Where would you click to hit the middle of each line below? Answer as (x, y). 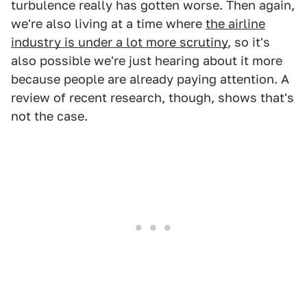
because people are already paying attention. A (150, 79)
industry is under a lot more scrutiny (119, 42)
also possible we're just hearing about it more (147, 61)
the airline (235, 24)
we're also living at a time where (108, 24)
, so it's (249, 42)
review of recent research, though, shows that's (152, 98)
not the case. (49, 116)
